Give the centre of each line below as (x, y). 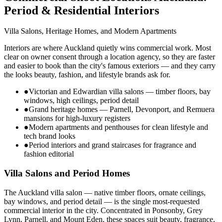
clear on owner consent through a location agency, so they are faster (110, 57)
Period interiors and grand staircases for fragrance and (112, 145)
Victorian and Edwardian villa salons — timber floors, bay (120, 92)
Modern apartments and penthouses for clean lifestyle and (118, 127)
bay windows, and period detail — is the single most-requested (102, 201)
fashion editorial (49, 154)
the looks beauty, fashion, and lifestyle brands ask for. (87, 75)
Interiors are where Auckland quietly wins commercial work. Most (108, 48)
